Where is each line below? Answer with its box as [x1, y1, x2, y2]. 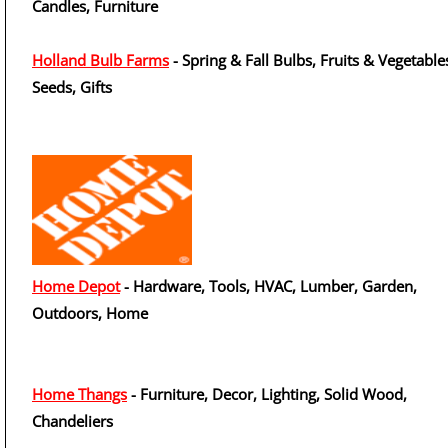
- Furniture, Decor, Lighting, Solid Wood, [127, 384, 407, 404]
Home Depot [32, 276, 120, 296]
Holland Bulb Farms [32, 50, 169, 70]
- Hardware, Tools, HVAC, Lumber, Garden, [120, 276, 417, 296]
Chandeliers [32, 411, 113, 431]
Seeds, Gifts [32, 77, 112, 97]
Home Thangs [32, 384, 127, 404]
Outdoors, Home [32, 303, 148, 323]
